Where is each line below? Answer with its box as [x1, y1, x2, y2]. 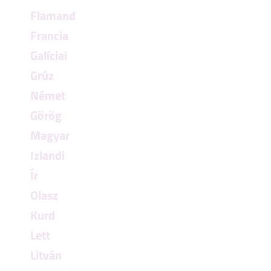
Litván [30, 246, 62, 264]
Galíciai [30, 46, 67, 65]
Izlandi [30, 146, 65, 165]
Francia [30, 26, 68, 45]
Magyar [30, 126, 70, 145]
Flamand [30, 6, 76, 25]
